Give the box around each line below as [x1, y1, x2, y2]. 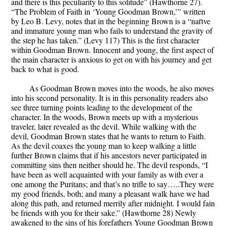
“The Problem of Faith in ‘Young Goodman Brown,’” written [11, 6, 205, 17]
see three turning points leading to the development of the [11, 102, 192, 113]
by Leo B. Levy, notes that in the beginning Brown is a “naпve [11, 16, 210, 27]
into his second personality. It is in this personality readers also [11, 92, 208, 103]
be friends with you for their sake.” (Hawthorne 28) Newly [11, 207, 196, 218]
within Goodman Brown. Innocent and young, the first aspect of [11, 44, 214, 55]
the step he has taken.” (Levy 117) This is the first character [11, 35, 199, 46]
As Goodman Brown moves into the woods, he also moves [29, 83, 214, 94]
